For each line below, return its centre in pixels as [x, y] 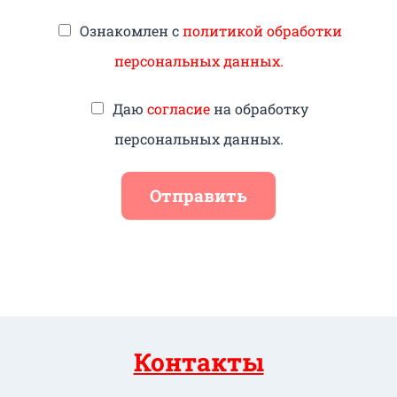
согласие [179, 109]
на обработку [259, 109]
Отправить [198, 196]
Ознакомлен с [131, 31]
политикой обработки [262, 31]
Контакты [198, 362]
